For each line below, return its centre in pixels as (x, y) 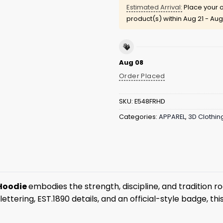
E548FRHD (150, 102)
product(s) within (155, 19)
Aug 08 (131, 62)
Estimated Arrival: (154, 7)
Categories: (139, 117)
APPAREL (172, 117)
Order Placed (142, 76)
